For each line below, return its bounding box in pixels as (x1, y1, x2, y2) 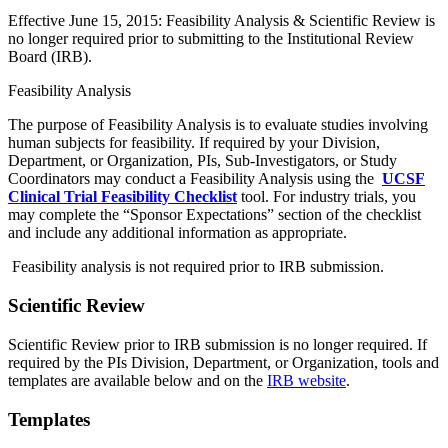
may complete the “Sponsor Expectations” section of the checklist (8, 206, 421, 224)
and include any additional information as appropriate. (8, 224, 347, 242)
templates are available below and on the (8, 371, 267, 389)
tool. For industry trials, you (237, 188, 416, 206)
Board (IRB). (8, 48, 100, 66)
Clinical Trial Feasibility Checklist (8, 188, 237, 206)
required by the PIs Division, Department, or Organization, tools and (8, 353, 439, 371)
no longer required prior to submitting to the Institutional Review (8, 30, 414, 48)
